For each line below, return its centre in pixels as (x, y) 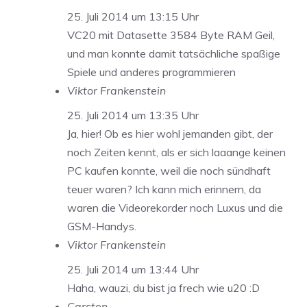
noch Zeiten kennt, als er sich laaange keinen (176, 152)
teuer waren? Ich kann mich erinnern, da (164, 189)
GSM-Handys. (102, 226)
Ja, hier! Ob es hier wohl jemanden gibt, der (170, 134)
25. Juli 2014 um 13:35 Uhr (133, 115)
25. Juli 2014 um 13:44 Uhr (133, 270)
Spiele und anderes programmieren (151, 72)
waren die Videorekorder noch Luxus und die (175, 208)
